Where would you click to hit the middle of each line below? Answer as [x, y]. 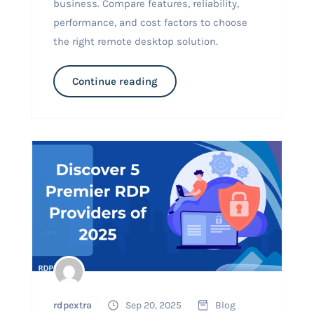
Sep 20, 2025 [153, 305]
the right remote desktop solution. [135, 41]
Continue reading [115, 81]
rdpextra [72, 305]
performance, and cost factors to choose [150, 22]
